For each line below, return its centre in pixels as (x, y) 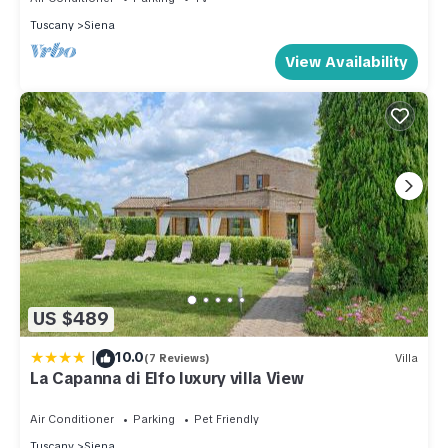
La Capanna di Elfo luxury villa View (167, 378)
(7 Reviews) (177, 358)
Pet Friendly (226, 418)
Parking (154, 418)
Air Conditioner (72, 418)
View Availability (346, 61)
